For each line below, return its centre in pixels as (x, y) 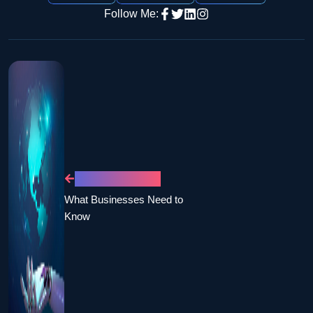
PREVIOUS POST (118, 178)
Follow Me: (131, 13)
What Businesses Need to (124, 199)
